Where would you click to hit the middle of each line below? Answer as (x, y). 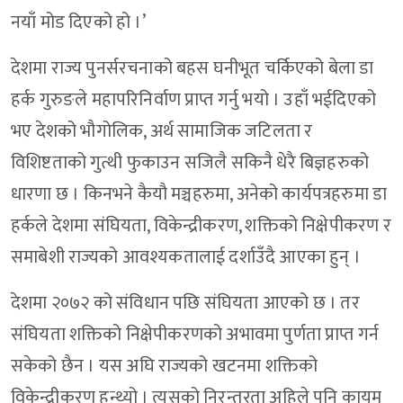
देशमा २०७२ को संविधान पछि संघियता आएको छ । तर (185, 304)
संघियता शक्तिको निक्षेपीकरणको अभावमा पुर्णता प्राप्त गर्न (195, 335)
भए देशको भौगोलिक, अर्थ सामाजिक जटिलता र (164, 132)
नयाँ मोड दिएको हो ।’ (78, 23)
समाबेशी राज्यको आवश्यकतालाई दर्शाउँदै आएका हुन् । (188, 258)
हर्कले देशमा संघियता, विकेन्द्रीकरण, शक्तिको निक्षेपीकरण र (201, 226)
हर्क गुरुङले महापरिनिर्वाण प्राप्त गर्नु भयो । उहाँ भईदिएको (194, 100)
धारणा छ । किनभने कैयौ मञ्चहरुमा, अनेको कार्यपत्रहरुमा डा (199, 195)
